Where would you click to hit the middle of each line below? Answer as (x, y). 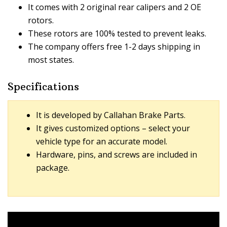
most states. (51, 60)
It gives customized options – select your (113, 128)
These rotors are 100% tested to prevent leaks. (117, 34)
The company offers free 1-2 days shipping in (114, 47)
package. (53, 168)
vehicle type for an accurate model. (102, 142)
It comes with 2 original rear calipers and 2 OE (115, 7)
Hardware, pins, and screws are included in (117, 155)
